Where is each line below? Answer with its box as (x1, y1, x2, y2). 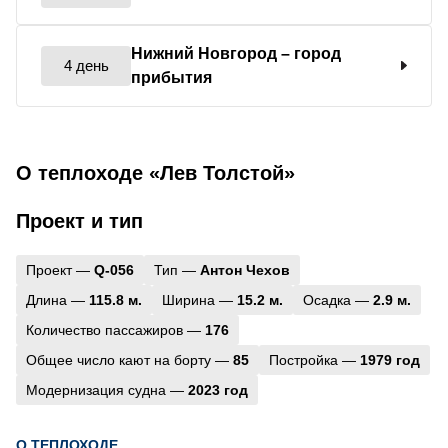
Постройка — (269, 351, 360, 368)
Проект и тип (16, 209, 143, 232)
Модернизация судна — (26, 381, 188, 398)
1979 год (360, 351, 420, 368)
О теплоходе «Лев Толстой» (16, 161, 295, 184)
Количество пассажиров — (26, 321, 205, 338)
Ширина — (162, 291, 237, 308)
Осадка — (303, 291, 373, 308)
